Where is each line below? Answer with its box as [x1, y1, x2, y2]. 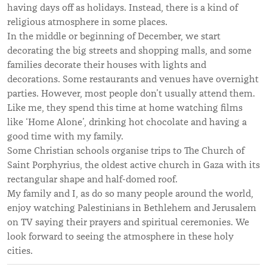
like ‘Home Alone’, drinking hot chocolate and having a [7, 116, 247, 128]
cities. [7, 244, 33, 257]
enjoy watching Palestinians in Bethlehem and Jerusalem [7, 201, 256, 214]
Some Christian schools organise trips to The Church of [7, 144, 244, 157]
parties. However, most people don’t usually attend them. [7, 87, 255, 100]
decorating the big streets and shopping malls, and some [7, 44, 252, 57]
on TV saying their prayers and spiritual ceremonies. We [7, 216, 249, 228]
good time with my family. [7, 130, 123, 142]
